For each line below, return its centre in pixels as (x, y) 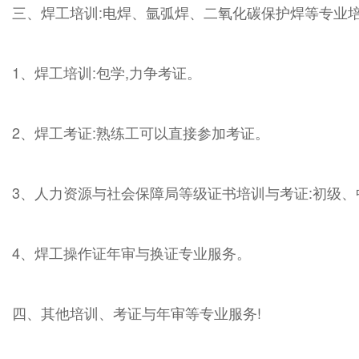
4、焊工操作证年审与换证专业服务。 (131, 252)
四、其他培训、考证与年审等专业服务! (137, 313)
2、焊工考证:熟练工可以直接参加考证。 (141, 132)
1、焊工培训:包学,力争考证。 (107, 72)
